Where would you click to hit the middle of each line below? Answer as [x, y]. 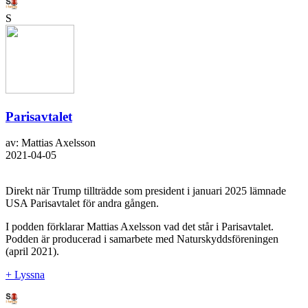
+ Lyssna [25, 275]
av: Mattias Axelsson [51, 143]
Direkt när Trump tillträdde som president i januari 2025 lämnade [146, 191]
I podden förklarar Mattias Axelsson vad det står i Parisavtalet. [140, 227]
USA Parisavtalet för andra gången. [82, 203]
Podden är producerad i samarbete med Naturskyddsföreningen [142, 239]
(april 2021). [32, 252]
